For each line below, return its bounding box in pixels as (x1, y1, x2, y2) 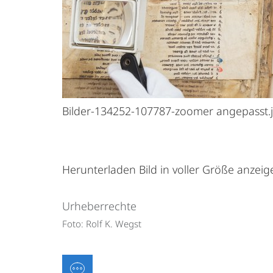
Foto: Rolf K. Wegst (62, 218, 141, 230)
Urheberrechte (62, 199, 136, 213)
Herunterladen (62, 162, 136, 177)
